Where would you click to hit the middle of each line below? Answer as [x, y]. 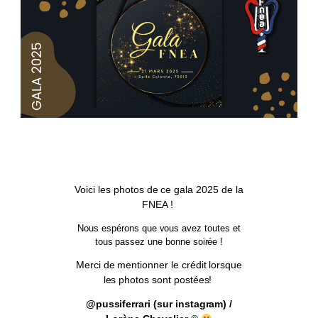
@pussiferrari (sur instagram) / [159, 304]
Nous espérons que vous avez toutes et [159, 229]
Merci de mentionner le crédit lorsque [159, 265]
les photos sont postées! [159, 280]
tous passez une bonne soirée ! [159, 242]
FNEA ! [159, 205]
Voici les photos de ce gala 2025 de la [159, 190]
